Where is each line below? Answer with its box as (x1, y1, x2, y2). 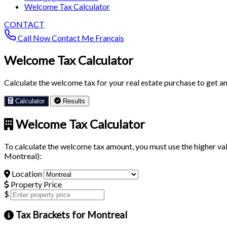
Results (63, 97, 86, 105)
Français (95, 33, 124, 43)
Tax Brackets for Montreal (15, 209, 127, 221)
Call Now (16, 33, 52, 43)
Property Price (9, 179, 62, 189)
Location (10, 168, 44, 178)
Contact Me (52, 33, 95, 43)
